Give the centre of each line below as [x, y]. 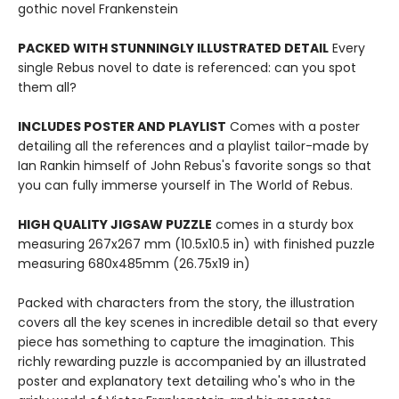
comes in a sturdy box [283, 224]
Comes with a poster [293, 126]
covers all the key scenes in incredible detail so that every [198, 322]
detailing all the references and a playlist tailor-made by [193, 146]
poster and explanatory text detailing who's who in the [187, 381]
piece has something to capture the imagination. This [186, 342]
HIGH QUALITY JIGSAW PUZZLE [115, 224]
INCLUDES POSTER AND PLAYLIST [122, 126]
